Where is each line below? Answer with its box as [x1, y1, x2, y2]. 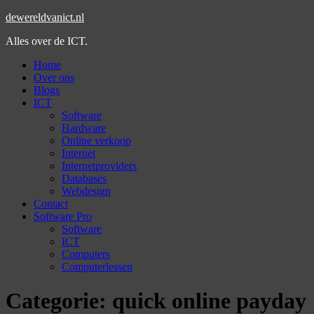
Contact [34, 198, 68, 210]
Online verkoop [62, 135, 131, 146]
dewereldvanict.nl [6, 11, 84, 23]
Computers [62, 248, 110, 260]
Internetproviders [62, 160, 137, 172]
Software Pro [34, 210, 92, 222]
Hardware [62, 122, 106, 134]
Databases [62, 172, 107, 184]
